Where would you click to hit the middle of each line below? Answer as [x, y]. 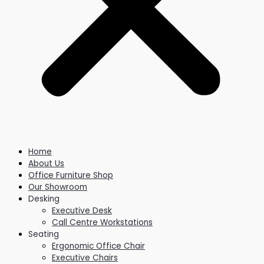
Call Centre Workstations [102, 222]
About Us [46, 163]
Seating [44, 234]
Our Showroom [58, 187]
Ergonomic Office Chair [98, 246]
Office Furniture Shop [71, 175]
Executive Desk [82, 210]
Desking [44, 199]
